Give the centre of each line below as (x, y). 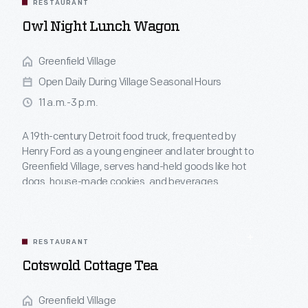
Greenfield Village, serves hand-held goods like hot (134, 167)
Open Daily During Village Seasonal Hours (130, 82)
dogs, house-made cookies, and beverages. (121, 182)
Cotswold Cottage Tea (90, 266)
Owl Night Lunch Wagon (101, 27)
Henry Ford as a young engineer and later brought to (138, 152)
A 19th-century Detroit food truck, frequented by (129, 136)
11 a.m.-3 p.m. (68, 103)
